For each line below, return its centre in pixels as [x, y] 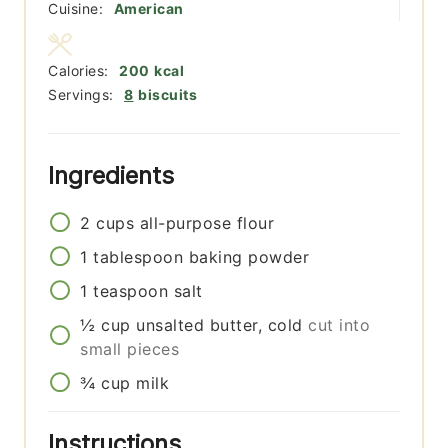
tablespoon [138, 257]
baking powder [249, 257]
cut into [339, 325]
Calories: [81, 71]
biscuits [167, 95]
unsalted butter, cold [219, 325]
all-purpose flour [207, 223]
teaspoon [131, 291]
